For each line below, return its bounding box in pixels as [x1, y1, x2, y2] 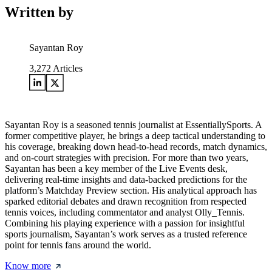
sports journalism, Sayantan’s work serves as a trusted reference [5, 229, 247, 240]
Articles [51, 63, 83, 74]
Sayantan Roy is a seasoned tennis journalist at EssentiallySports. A [5, 120, 262, 131]
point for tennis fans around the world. [5, 240, 151, 251]
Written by [5, 4, 73, 21]
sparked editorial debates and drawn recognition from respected [5, 196, 246, 207]
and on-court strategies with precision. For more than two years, [5, 152, 248, 163]
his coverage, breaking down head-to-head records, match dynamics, [5, 141, 267, 152]
